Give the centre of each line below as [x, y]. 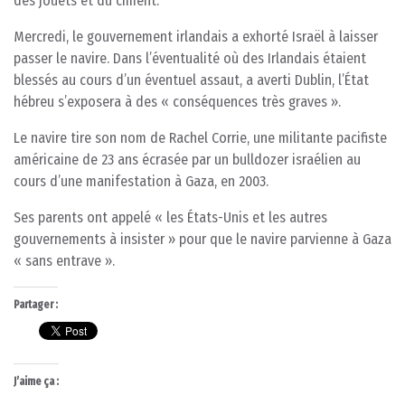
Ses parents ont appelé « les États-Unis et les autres [170, 218]
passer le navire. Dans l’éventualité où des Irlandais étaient [190, 59]
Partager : [36, 305]
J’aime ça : [36, 382]
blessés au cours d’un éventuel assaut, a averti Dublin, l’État [191, 80]
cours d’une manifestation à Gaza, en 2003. [141, 182]
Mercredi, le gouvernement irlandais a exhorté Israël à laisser [196, 37]
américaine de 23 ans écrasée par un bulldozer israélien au [187, 160]
